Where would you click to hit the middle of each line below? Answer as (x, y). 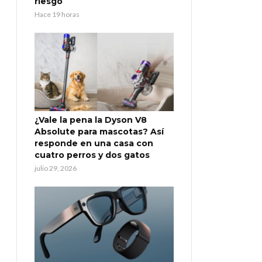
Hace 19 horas (57, 14)
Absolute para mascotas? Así (99, 131)
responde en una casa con (94, 143)
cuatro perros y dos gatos (92, 155)
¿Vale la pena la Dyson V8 (91, 120)
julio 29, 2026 (56, 168)
